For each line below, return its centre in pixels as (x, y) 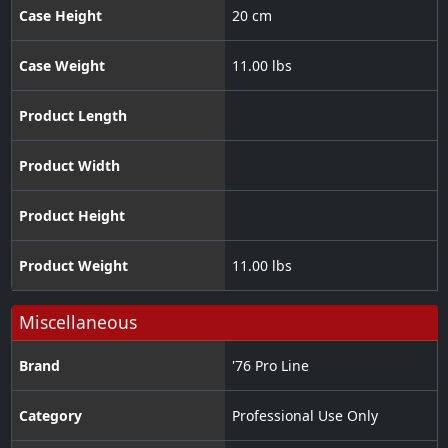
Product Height (71, 215)
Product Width (69, 165)
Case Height (60, 15)
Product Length (72, 115)
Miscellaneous (77, 321)
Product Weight (73, 265)
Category (50, 415)
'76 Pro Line (270, 365)
